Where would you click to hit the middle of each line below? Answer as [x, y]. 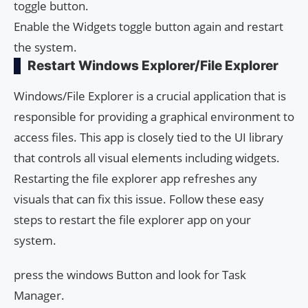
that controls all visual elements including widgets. [147, 157]
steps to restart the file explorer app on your [132, 219]
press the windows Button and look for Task [130, 274]
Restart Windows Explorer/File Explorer [153, 65]
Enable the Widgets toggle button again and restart [148, 26]
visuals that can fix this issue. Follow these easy [139, 199]
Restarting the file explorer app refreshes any [135, 178]
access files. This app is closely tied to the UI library [148, 137]
